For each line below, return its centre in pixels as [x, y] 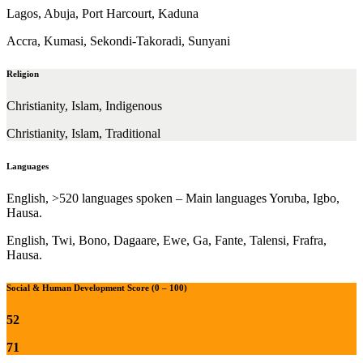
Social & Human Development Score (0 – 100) [97, 288]
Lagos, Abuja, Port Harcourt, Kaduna [102, 14]
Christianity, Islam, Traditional [83, 134]
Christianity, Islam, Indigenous [84, 106]
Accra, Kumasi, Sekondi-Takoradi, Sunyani [118, 41]
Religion [23, 74]
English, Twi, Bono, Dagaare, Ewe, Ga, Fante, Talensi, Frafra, [167, 241]
